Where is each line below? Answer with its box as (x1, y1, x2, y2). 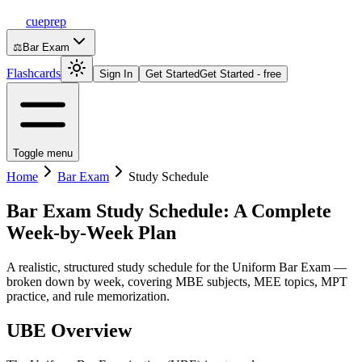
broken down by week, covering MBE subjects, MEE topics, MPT (6, 274, 347, 288)
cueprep (26, 15, 66, 28)
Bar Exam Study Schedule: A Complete (6, 200, 331, 221)
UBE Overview (6, 319, 132, 341)
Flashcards (6, 66, 61, 80)
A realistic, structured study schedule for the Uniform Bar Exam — (6, 259, 347, 274)
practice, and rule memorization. (6, 288, 170, 303)
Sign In (99, 68, 133, 80)
